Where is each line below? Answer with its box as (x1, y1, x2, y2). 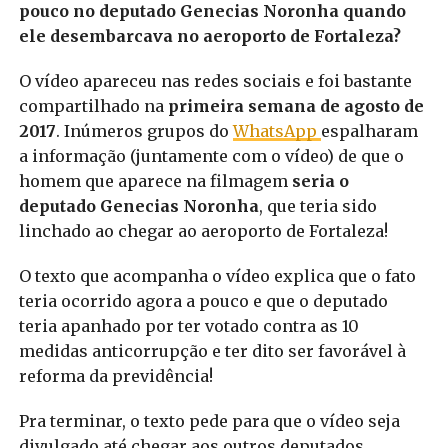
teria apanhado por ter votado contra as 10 (18, 315, 359, 336)
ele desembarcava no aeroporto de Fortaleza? (18, 25, 401, 46)
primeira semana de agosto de (167, 95, 424, 116)
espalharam (320, 120, 418, 141)
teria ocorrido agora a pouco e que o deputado (18, 290, 388, 311)
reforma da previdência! (18, 365, 213, 386)
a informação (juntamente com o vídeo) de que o (18, 145, 404, 166)
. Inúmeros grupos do (55, 120, 233, 141)
